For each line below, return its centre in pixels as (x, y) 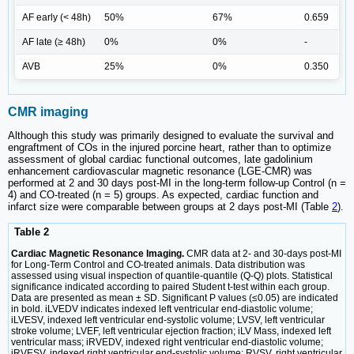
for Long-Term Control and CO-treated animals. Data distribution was (158, 264)
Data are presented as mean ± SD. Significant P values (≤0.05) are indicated (175, 298)
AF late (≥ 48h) (54, 41)
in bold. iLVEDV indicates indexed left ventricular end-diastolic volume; (162, 309)
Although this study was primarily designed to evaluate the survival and (171, 136)
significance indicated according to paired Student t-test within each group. (170, 286)
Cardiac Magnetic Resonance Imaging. (98, 253)
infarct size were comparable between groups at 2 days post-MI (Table (170, 207)
